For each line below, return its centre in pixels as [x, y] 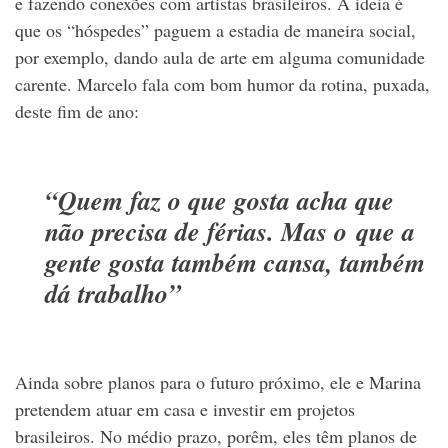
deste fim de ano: [77, 111]
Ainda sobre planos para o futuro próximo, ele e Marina [218, 382]
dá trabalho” [113, 293]
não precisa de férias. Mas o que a [230, 231]
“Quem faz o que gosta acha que [219, 200]
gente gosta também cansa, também [235, 262]
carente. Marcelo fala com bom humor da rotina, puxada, [222, 84]
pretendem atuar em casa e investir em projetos [185, 409]
